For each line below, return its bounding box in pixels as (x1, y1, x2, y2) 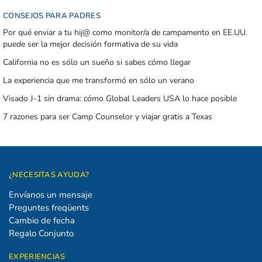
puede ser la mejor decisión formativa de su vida (3, 38, 178, 50)
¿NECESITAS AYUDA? (9, 170, 89, 181)
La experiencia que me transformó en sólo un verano (3, 74, 194, 86)
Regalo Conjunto (9, 227, 74, 239)
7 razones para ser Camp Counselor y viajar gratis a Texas (3, 111, 212, 123)
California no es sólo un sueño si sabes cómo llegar (3, 56, 191, 68)
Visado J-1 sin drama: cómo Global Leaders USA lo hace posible (3, 93, 237, 105)
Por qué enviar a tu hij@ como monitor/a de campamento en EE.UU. (3, 26, 247, 38)
